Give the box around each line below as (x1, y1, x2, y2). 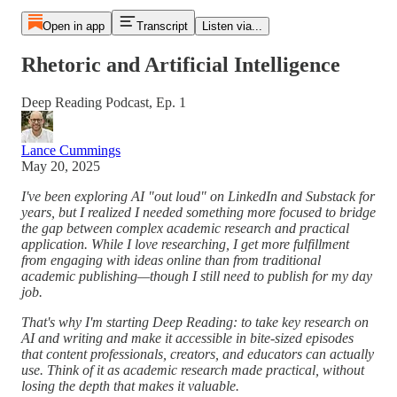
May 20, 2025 (21, 158, 100, 174)
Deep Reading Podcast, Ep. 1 (21, 94, 186, 110)
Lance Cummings (21, 142, 121, 158)
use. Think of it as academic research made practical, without (21, 362, 364, 378)
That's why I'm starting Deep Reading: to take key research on (21, 314, 369, 330)
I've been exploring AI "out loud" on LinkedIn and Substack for (21, 188, 375, 204)
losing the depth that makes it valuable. (21, 378, 239, 393)
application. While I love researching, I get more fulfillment (21, 236, 349, 252)
